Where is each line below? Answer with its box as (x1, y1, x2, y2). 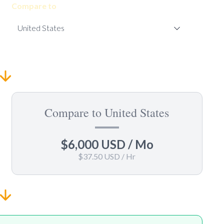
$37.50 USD (78, 151, 120, 161)
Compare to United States (44, 104, 169, 120)
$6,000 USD (60, 137, 125, 151)
